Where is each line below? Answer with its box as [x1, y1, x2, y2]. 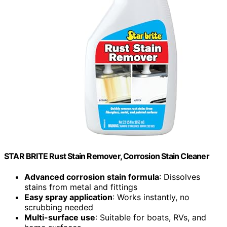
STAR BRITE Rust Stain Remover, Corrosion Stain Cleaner [4, 151, 209, 162]
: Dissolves [159, 172, 200, 182]
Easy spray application [24, 192, 112, 203]
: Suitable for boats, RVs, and [95, 212, 206, 223]
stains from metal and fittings [24, 182, 137, 193]
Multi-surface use [24, 212, 95, 223]
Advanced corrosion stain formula [24, 172, 159, 182]
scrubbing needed [24, 202, 93, 213]
